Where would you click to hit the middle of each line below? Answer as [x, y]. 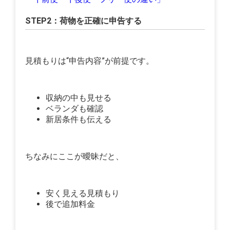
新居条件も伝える [79, 120]
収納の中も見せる [79, 98]
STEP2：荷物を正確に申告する [84, 21]
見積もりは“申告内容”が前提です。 [90, 61]
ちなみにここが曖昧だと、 [75, 157]
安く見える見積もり [83, 194]
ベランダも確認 [75, 109]
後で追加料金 [71, 204]
